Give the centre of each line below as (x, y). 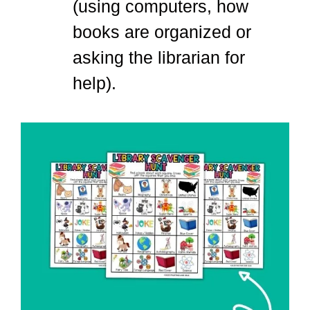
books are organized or (162, 32)
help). (97, 83)
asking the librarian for (159, 58)
